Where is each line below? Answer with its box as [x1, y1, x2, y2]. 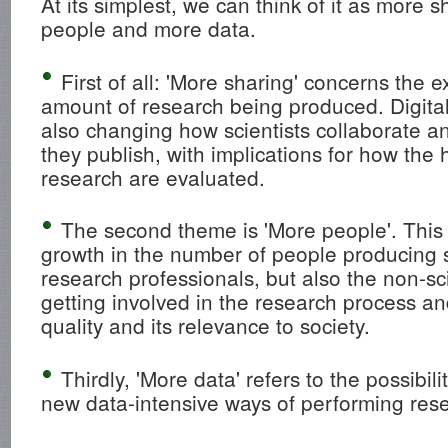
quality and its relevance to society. [41, 310, 371, 341]
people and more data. [41, 12, 257, 43]
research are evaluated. [41, 161, 266, 192]
